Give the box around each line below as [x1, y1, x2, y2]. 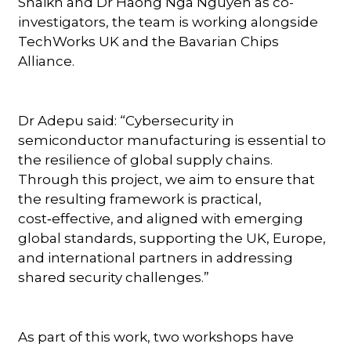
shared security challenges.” [18, 269, 210, 285]
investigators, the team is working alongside [18, 13, 319, 30]
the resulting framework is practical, [18, 190, 262, 207]
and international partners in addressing [18, 249, 294, 266]
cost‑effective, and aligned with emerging [18, 210, 304, 226]
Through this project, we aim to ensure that [18, 171, 316, 187]
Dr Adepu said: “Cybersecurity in [18, 112, 235, 128]
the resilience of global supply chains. [18, 151, 273, 168]
